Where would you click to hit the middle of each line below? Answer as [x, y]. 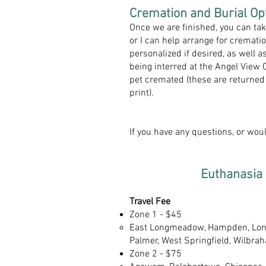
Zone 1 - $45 [156, 215]
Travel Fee [150, 202]
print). [142, 93]
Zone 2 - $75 [156, 254]
